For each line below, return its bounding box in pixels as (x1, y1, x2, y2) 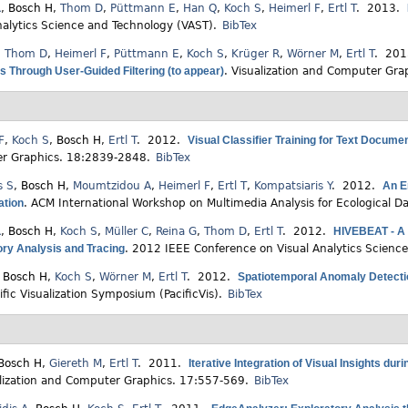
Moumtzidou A (73, 179, 151, 193)
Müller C (105, 225, 148, 239)
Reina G (156, 225, 197, 239)
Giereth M (49, 357, 102, 371)
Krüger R (231, 47, 280, 61)
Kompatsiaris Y (254, 179, 331, 193)
